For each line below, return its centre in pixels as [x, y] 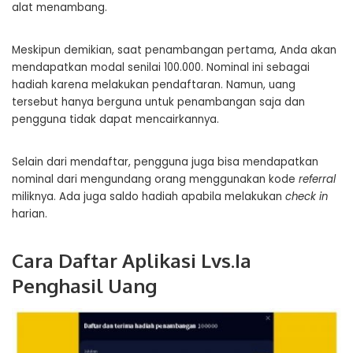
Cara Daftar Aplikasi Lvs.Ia [132, 261]
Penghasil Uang [84, 286]
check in [307, 197]
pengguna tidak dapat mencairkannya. [115, 120]
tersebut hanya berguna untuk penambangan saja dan [158, 102]
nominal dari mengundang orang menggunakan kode [155, 180]
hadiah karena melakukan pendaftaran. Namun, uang [154, 85]
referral [317, 180]
